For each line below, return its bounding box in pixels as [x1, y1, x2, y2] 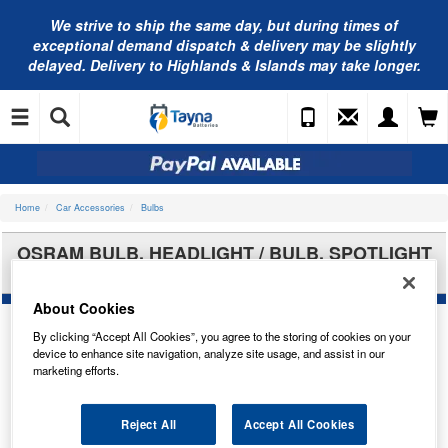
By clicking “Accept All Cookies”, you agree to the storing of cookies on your [33, 328, 412, 345]
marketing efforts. [33, 362, 120, 379]
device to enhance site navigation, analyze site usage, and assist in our [33, 345, 386, 362]
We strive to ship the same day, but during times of [50, 15, 398, 35]
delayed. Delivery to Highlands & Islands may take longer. [27, 55, 421, 75]
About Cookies [33, 298, 136, 319]
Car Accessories [56, 201, 125, 214]
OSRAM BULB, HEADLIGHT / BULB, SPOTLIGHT [16, 240, 432, 266]
